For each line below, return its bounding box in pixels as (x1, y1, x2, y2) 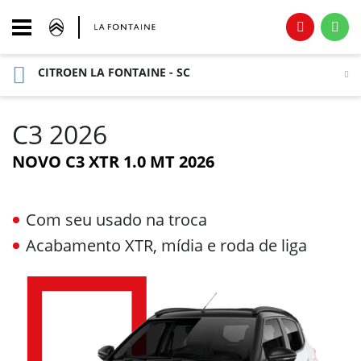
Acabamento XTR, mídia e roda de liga (26, 234, 307, 256)
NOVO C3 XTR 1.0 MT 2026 (12, 151, 214, 172)
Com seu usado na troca (26, 209, 207, 230)
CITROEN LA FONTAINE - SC (38, 64, 190, 80)
